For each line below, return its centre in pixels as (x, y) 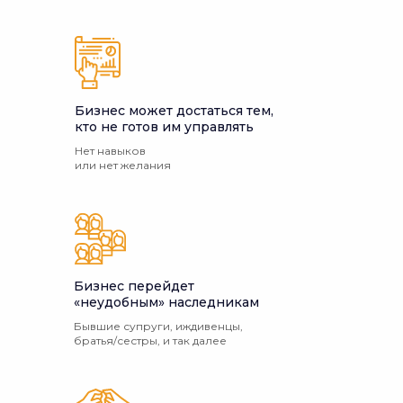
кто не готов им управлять (164, 127)
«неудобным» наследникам (166, 302)
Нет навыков (110, 151)
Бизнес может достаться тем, (174, 111)
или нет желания (123, 165)
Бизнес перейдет (134, 286)
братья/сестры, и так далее (150, 340)
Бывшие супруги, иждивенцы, (158, 326)
